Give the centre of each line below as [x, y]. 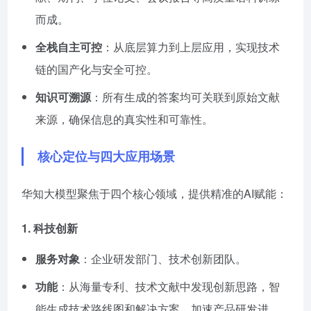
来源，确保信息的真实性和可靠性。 [124, 119]
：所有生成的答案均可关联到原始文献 [185, 97]
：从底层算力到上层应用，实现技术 [191, 47]
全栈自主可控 [69, 47]
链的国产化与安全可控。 [96, 69]
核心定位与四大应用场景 [106, 156]
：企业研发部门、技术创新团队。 [163, 259]
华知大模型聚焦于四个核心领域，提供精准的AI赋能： [154, 193]
